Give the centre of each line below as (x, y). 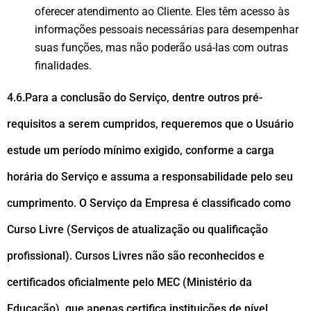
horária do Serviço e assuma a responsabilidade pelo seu (150, 177)
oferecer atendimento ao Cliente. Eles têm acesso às (162, 12)
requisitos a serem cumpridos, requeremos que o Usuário (150, 124)
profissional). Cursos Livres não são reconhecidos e (136, 256)
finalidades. (63, 66)
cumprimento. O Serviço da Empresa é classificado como (149, 203)
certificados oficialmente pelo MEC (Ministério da (129, 283)
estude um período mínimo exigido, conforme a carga (141, 151)
